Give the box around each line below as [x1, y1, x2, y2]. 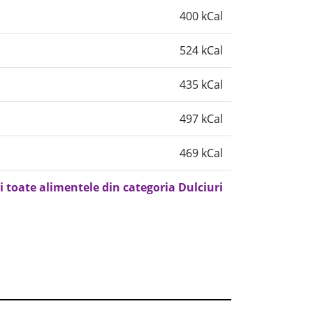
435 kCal [180, 77, 223, 92]
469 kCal [180, 145, 223, 161]
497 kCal [180, 111, 223, 126]
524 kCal [180, 43, 223, 58]
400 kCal [180, 8, 223, 24]
